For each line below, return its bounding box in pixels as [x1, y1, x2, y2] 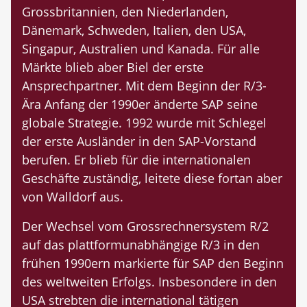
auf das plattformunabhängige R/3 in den [22, 236, 260, 254]
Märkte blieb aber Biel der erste [22, 59, 204, 76]
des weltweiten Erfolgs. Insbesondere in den [22, 273, 277, 291]
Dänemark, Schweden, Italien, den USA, [22, 22, 246, 39]
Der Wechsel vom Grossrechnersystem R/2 [22, 218, 269, 235]
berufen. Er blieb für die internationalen [22, 151, 251, 169]
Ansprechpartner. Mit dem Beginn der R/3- [22, 77, 267, 95]
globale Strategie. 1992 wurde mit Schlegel [22, 114, 267, 132]
